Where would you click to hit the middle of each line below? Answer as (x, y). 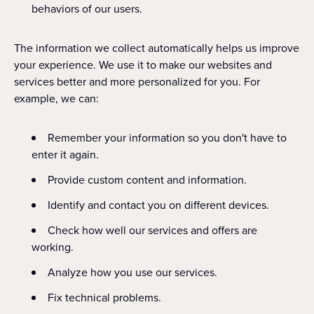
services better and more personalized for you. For (137, 82)
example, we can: (56, 98)
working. (53, 247)
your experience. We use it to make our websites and (143, 65)
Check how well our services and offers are (152, 230)
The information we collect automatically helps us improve (157, 48)
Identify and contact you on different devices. (158, 205)
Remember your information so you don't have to (167, 138)
